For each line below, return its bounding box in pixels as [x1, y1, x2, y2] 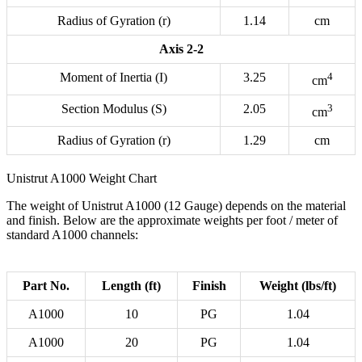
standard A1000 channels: [6, 228, 138, 242]
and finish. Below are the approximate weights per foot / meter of [6, 213, 338, 228]
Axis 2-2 [158, 42, 204, 57]
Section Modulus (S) [61, 102, 166, 116]
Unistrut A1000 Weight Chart [6, 171, 157, 186]
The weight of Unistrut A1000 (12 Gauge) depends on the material [6, 199, 346, 213]
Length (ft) [102, 279, 161, 293]
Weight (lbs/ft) [259, 279, 336, 293]
